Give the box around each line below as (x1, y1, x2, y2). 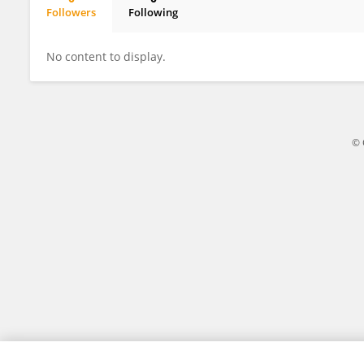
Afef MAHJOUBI (58, 19, 138, 33)
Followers (46, 5, 96, 19)
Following (128, 5, 178, 19)
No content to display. (46, 49, 166, 64)
